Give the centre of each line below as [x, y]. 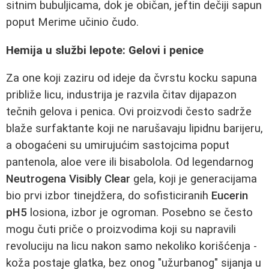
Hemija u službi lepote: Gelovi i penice [105, 50]
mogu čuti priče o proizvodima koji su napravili [121, 230]
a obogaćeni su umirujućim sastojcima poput [118, 146]
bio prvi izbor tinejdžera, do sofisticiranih [109, 196]
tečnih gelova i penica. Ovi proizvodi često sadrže [129, 112]
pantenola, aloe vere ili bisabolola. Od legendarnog [130, 162]
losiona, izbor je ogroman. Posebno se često [140, 213]
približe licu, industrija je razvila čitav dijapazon [121, 95]
